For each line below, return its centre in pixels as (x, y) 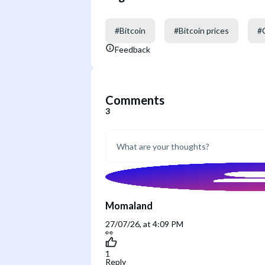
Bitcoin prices (204, 30)
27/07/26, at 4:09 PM (144, 224)
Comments (135, 100)
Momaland (129, 205)
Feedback (132, 49)
